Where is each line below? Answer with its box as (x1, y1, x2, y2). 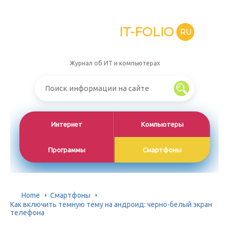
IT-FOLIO (119, 24, 174, 39)
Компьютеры (141, 121, 184, 128)
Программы (48, 146, 86, 154)
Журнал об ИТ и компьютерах (69, 60, 160, 67)
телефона (10, 209, 44, 217)
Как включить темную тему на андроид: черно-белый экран (10, 200, 212, 209)
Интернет (51, 121, 83, 128)
